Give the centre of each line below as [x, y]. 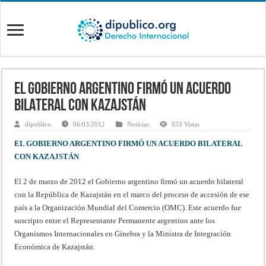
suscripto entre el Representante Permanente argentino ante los [115, 220]
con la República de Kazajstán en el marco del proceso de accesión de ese [132, 194]
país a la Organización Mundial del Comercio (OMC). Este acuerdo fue [128, 207]
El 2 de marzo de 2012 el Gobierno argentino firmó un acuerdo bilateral [129, 181]
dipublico [38, 124]
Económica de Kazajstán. [55, 246]
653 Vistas [186, 124]
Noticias [138, 124]
